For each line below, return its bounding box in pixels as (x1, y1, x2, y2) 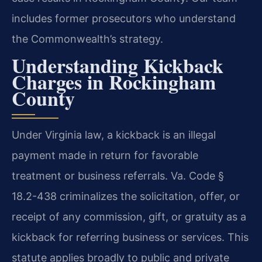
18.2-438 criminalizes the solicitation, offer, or (12, 190, 240, 203)
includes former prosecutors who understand (12, 12, 236, 25)
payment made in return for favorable (12, 149, 198, 162)
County (12, 84, 75, 113)
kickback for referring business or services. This (12, 231, 249, 244)
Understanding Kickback (12, 51, 223, 81)
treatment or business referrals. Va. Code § (12, 170, 224, 182)
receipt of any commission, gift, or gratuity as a (12, 211, 246, 223)
